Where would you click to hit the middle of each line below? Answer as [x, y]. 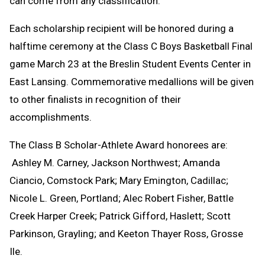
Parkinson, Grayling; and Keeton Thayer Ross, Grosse [126, 233]
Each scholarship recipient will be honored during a [122, 28]
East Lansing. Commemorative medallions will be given [132, 81]
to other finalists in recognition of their [95, 99]
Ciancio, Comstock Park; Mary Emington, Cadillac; [119, 180]
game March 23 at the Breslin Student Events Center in [130, 64]
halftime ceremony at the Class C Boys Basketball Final [131, 46]
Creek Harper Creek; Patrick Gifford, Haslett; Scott [120, 216]
